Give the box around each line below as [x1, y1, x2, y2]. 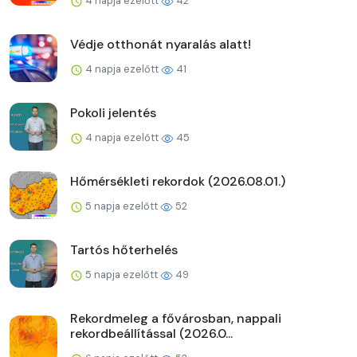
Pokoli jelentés [70, 104, 156, 121]
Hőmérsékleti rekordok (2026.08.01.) [70, 172, 285, 190]
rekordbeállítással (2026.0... [70, 324, 233, 342]
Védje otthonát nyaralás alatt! [70, 35, 251, 53]
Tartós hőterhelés [70, 241, 178, 258]
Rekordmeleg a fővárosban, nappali [70, 309, 281, 327]
